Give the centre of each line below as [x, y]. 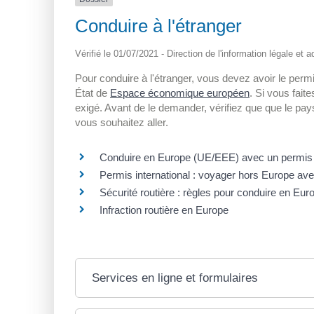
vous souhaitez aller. [122, 123]
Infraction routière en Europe [164, 210]
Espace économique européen [180, 93]
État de [93, 93]
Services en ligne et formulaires [175, 278]
